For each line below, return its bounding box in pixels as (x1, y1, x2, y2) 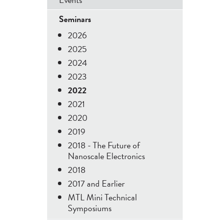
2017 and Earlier (68, 177, 125, 191)
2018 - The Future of (68, 138, 140, 152)
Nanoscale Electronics (68, 149, 145, 163)
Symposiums (68, 201, 111, 215)
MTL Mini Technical (68, 191, 137, 204)
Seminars (59, 12, 91, 26)
